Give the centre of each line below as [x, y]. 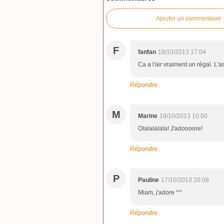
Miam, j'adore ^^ [160, 192]
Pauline [148, 180]
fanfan [147, 52]
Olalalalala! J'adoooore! [170, 128]
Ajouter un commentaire [188, 18]
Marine [148, 116]
